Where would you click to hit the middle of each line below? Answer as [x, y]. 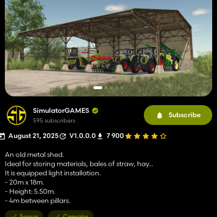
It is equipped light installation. [53, 173]
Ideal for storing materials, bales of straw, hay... [79, 163]
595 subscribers [54, 120]
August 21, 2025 [33, 135]
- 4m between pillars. [38, 200]
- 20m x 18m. [24, 182]
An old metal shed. [34, 154]
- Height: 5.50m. [30, 191]
